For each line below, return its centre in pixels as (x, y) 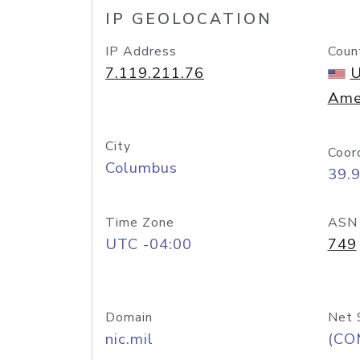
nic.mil (129, 339)
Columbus (141, 168)
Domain (129, 317)
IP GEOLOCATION (189, 19)
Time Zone (140, 223)
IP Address (141, 51)
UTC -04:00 (149, 244)
